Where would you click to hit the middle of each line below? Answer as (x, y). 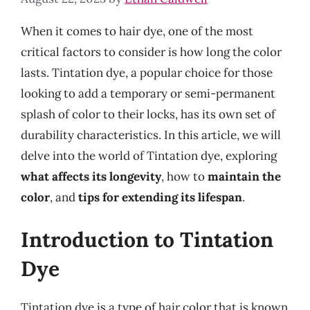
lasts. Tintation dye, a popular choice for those (147, 72)
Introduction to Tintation (147, 239)
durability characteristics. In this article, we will (151, 135)
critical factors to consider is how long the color (151, 52)
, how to (184, 176)
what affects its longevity (91, 176)
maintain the (244, 176)
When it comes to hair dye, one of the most (137, 31)
